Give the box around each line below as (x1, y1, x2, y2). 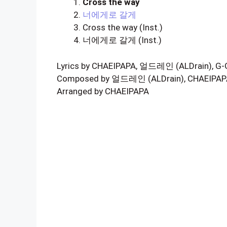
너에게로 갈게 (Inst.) (83, 35, 162, 45)
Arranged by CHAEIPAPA (57, 86, 149, 96)
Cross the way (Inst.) (83, 22, 163, 32)
